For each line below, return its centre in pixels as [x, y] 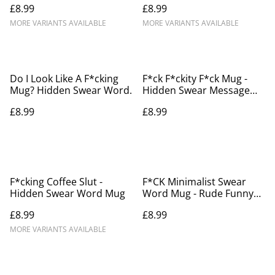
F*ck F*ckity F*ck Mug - [195, 78]
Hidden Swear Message [196, 90]
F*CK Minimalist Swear [194, 181]
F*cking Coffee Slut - [56, 181]
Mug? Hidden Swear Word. [71, 90]
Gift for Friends [177, 205]
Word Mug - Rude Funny [198, 193]
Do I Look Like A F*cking [64, 78]
